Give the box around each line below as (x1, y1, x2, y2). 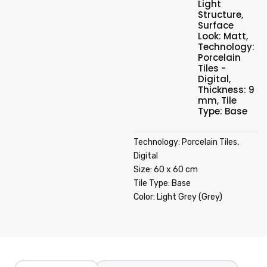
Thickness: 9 (198, 83, 254, 96)
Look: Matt (198, 30, 246, 42)
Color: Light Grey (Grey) (133, 192, 222, 202)
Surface (198, 19, 234, 32)
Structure (198, 8, 241, 21)
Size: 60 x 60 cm (133, 164, 198, 175)
